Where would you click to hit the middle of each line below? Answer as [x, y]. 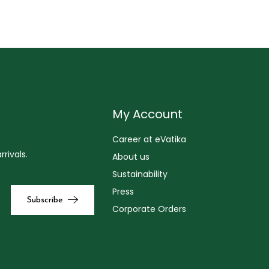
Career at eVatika [150, 139]
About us [131, 156]
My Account [148, 114]
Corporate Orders [150, 209]
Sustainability [140, 174]
